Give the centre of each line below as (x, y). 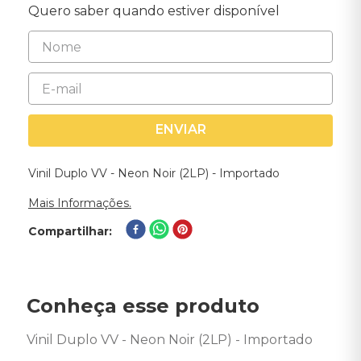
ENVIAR (180, 130)
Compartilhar (68, 231)
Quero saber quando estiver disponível (154, 11)
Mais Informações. (80, 203)
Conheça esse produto (143, 306)
